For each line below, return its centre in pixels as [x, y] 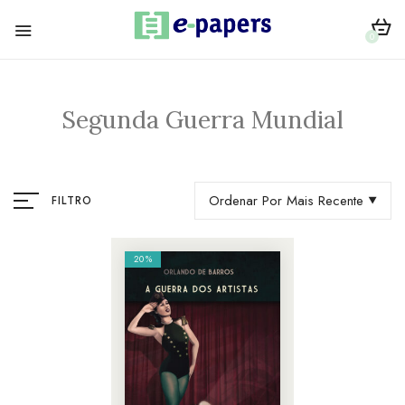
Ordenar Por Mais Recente [286, 200]
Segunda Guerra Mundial [202, 119]
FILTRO [72, 200]
